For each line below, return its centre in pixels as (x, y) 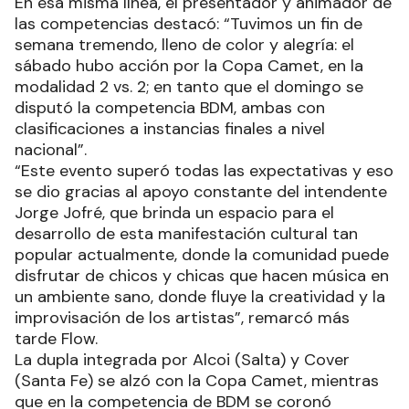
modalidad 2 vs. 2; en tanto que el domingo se (189, 86)
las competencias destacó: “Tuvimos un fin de (189, 23)
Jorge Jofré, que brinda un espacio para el (174, 212)
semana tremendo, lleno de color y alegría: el (184, 44)
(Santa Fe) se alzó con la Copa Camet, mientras (197, 380)
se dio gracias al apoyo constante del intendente (201, 191)
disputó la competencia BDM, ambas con (170, 107)
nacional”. (51, 149)
